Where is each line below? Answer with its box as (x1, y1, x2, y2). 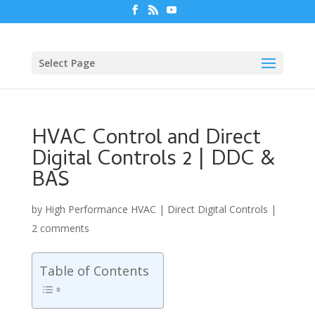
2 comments (31, 221, 89, 235)
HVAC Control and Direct (31, 122, 261, 157)
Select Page (38, 56, 95, 70)
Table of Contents (39, 262, 149, 279)
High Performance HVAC (44, 202, 156, 216)
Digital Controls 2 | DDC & (31, 143, 276, 178)
